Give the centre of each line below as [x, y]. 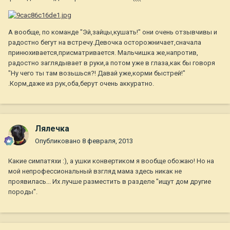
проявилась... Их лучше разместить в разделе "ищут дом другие [110, 182]
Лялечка [52, 129]
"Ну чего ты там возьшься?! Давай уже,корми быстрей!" [97, 73]
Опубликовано [59, 141]
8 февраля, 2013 [108, 141]
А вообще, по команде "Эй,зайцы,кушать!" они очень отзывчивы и [113, 32]
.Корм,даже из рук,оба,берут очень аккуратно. [81, 83]
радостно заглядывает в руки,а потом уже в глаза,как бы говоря [112, 63]
